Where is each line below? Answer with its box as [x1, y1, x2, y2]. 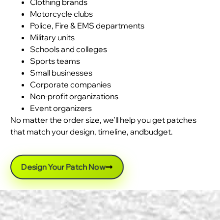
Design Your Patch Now [21, 162, 106, 172]
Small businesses [30, 68, 92, 78]
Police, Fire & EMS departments [30, 21, 144, 31]
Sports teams [30, 56, 80, 66]
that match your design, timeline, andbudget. [10, 127, 173, 137]
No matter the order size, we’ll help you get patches [10, 115, 196, 125]
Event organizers [30, 103, 92, 113]
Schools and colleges [30, 44, 107, 55]
